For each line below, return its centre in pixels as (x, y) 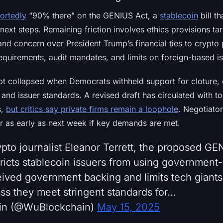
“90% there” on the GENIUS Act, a (93, 15)
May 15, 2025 (128, 207)
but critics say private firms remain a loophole (92, 109)
